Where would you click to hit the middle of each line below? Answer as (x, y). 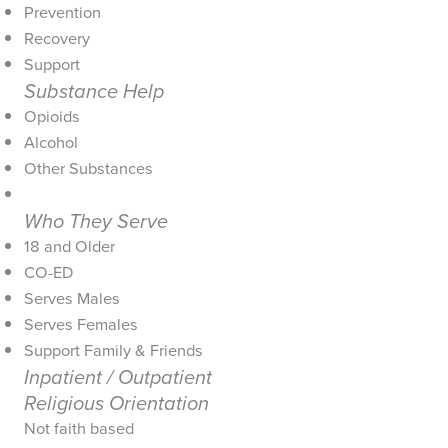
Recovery (57, 38)
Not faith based (79, 428)
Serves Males (72, 298)
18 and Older (69, 246)
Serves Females (81, 324)
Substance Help (94, 90)
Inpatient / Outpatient (118, 376)
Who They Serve (96, 220)
